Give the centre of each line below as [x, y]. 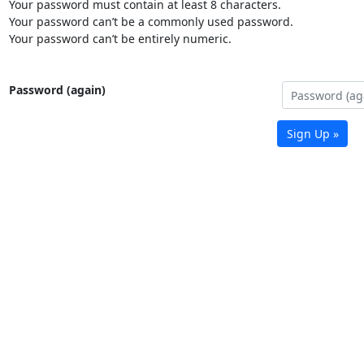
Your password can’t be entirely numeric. [120, 39]
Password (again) [57, 90]
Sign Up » [312, 134]
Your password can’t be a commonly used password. [151, 22]
